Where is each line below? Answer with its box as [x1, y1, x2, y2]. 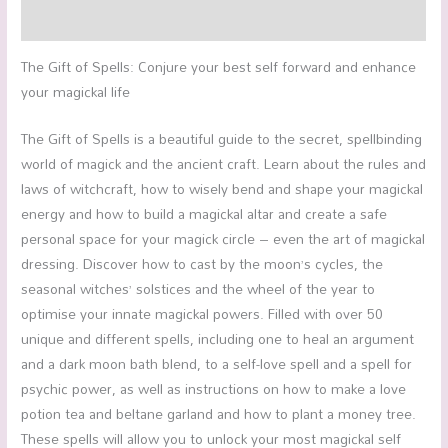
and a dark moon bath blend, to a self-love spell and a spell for [21, 350, 413, 378]
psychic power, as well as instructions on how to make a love [21, 375, 407, 403]
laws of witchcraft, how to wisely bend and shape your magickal [21, 175, 424, 203]
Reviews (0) [21, 7, 95, 35]
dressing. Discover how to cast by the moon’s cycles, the [21, 250, 384, 278]
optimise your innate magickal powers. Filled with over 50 [21, 300, 384, 328]
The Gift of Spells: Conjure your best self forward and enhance [21, 53, 417, 81]
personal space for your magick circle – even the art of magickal [21, 225, 426, 253]
